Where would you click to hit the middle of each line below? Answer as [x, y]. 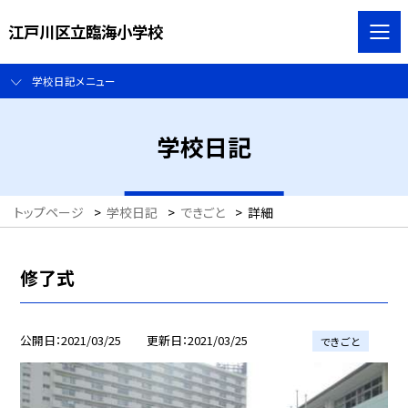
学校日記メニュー [73, 81]
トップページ [49, 213]
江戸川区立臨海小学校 [85, 31]
